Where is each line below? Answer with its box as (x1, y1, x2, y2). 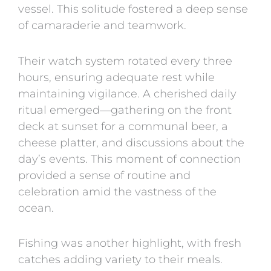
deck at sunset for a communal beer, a (18, 119, 228, 133)
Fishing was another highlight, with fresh (18, 237, 241, 250)
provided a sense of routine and (18, 168, 191, 182)
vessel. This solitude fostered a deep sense (18, 2, 248, 16)
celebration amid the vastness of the (18, 184, 217, 198)
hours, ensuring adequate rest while (18, 70, 215, 84)
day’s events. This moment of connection (18, 152, 241, 166)
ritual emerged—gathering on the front (18, 103, 232, 117)
